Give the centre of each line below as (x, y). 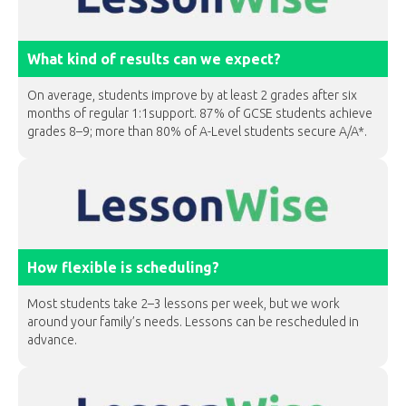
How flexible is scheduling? (123, 267)
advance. (52, 340)
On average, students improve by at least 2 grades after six (192, 95)
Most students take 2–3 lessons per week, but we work (184, 304)
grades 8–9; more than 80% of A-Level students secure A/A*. (197, 131)
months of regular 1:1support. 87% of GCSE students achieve (200, 113)
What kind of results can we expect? (154, 59)
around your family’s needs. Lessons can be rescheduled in (193, 322)
